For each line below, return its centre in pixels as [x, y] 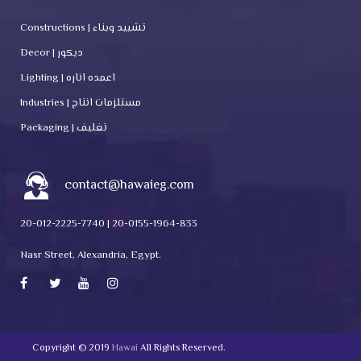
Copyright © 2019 [72, 349]
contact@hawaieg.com [129, 185]
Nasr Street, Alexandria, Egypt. [91, 256]
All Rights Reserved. [182, 349]
